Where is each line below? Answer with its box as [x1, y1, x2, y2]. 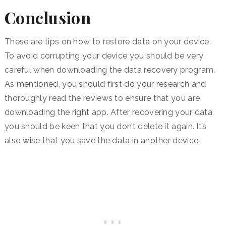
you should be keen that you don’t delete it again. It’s [4, 122, 207, 132]
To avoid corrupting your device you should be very [4, 51, 204, 61]
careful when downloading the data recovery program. [4, 65, 215, 75]
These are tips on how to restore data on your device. [4, 37, 211, 47]
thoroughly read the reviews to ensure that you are [4, 93, 200, 103]
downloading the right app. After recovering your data [4, 107, 213, 118]
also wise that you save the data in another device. [4, 136, 200, 146]
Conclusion [4, 7, 91, 29]
